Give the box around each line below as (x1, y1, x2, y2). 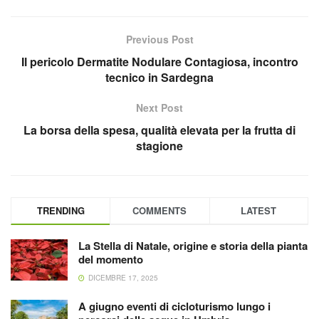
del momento (78, 251, 143, 268)
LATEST (241, 204, 277, 218)
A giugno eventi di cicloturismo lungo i (78, 298, 271, 315)
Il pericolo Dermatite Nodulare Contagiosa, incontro (21, 53, 298, 70)
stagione (136, 137, 183, 155)
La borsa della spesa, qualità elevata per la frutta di (23, 122, 296, 139)
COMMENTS (132, 204, 187, 218)
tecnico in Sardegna (105, 69, 214, 86)
